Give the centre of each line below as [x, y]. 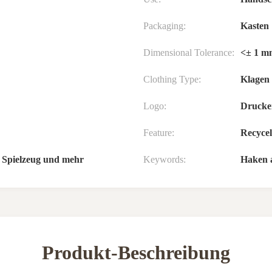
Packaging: [165, 26]
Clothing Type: [172, 79]
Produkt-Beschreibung [136, 253]
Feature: [159, 133]
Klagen [255, 79]
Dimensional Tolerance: [189, 53]
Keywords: [165, 159]
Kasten [255, 26]
